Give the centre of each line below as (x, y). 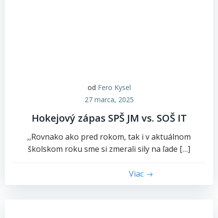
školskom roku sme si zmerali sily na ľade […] (109, 149)
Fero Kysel (114, 87)
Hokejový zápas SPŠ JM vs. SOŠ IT (109, 118)
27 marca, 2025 (109, 100)
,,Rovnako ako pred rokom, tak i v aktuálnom (109, 137)
